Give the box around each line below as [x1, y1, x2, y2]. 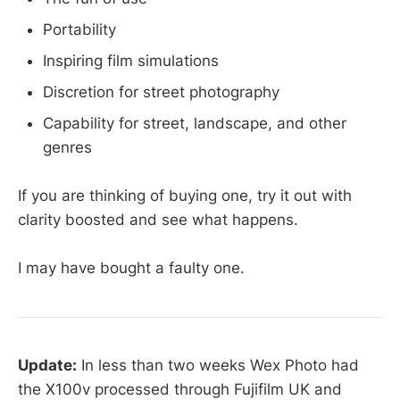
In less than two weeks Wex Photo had [77, 356, 359, 375]
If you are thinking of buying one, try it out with [18, 186, 352, 204]
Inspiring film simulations [43, 51, 219, 70]
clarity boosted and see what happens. [18, 210, 298, 229]
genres [43, 137, 92, 156]
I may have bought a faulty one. [18, 258, 245, 277]
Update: [18, 356, 77, 375]
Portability [43, 20, 116, 38]
